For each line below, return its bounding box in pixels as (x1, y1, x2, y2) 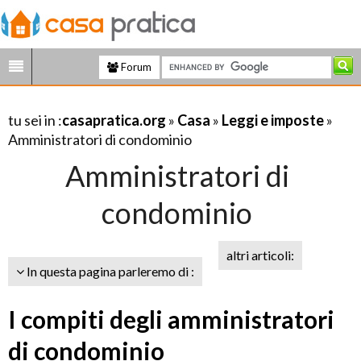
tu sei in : (8, 111, 62, 129)
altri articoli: (226, 247, 294, 263)
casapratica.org (62, 111, 166, 129)
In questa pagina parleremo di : (24, 263, 194, 279)
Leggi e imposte (222, 111, 324, 129)
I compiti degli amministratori (8, 305, 334, 334)
